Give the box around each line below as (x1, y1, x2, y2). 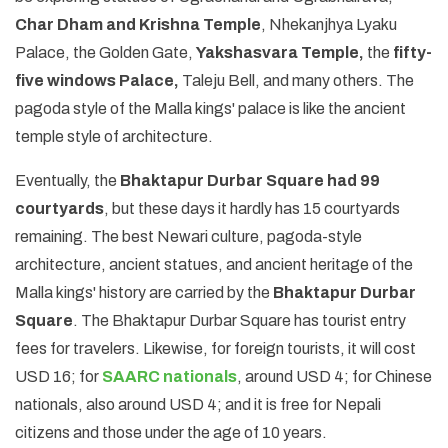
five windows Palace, (15, 71, 179, 89)
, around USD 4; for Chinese (237, 367, 432, 385)
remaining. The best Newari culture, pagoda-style (15, 227, 362, 245)
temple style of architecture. (15, 127, 213, 145)
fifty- (393, 43, 432, 61)
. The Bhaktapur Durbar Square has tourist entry (73, 311, 406, 329)
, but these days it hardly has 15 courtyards (104, 199, 400, 217)
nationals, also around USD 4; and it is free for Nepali (15, 395, 381, 413)
